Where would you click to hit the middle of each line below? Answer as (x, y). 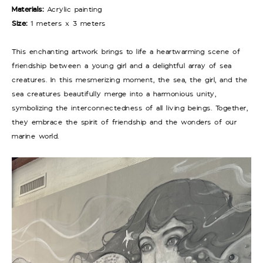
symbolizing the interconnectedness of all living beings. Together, (130, 108)
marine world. (36, 136)
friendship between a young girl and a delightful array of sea (122, 66)
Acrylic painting (73, 9)
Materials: (28, 9)
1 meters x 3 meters (66, 23)
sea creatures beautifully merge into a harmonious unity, (114, 94)
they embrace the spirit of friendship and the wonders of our (124, 122)
